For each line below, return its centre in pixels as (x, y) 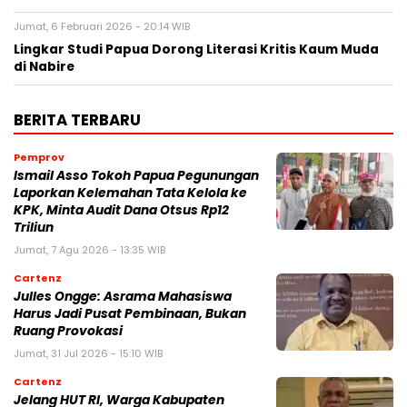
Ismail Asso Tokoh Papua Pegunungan (136, 176)
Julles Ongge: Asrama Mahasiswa (123, 297)
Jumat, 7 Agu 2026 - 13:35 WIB (89, 250)
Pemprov (39, 158)
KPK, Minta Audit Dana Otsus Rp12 (121, 211)
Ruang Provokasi (68, 332)
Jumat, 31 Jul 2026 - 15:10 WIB (88, 354)
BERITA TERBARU (77, 120)
